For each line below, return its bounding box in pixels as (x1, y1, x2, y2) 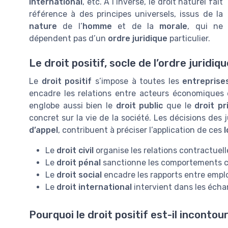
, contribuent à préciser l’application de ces (58, 125, 224, 135)
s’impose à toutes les (92, 76, 183, 87)
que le (163, 101, 195, 111)
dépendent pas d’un (29, 34, 108, 44)
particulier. (167, 34, 210, 44)
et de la (111, 21, 160, 32)
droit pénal (56, 158, 101, 168)
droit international (56, 182, 132, 192)
